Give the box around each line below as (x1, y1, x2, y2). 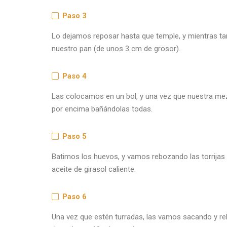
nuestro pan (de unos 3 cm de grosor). (52, 44, 180, 53)
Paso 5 (62, 131, 87, 141)
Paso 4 (62, 71, 87, 81)
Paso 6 (62, 192, 87, 201)
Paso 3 (62, 11, 87, 20)
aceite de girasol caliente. (52, 164, 136, 174)
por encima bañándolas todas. (52, 104, 153, 113)
